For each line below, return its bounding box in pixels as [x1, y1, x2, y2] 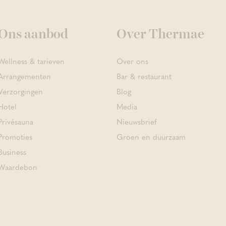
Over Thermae [116, 28, 204, 41]
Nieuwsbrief [116, 116, 156, 128]
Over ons [116, 55, 148, 67]
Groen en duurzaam [116, 131, 186, 143]
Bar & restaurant [116, 71, 172, 82]
